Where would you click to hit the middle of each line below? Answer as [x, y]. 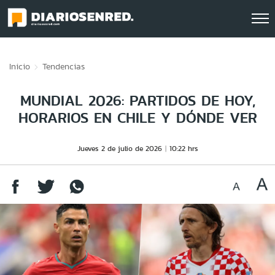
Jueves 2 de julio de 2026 [119, 148]
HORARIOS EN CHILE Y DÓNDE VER [137, 118]
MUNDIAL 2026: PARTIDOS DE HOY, [137, 100]
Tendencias [64, 66]
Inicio [20, 66]
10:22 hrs [184, 148]
